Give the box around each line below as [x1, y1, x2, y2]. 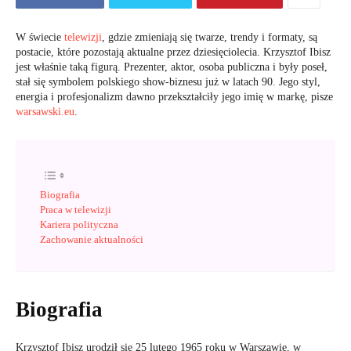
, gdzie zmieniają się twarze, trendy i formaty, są [102, 31, 317, 43]
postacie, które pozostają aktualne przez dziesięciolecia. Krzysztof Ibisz [16, 46, 331, 58]
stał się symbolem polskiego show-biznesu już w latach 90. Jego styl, [16, 76, 320, 88]
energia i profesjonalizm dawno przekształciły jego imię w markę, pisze [16, 91, 333, 103]
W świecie [16, 31, 64, 43]
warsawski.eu [16, 106, 74, 118]
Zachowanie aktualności [40, 233, 143, 245]
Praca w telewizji [40, 204, 111, 215]
